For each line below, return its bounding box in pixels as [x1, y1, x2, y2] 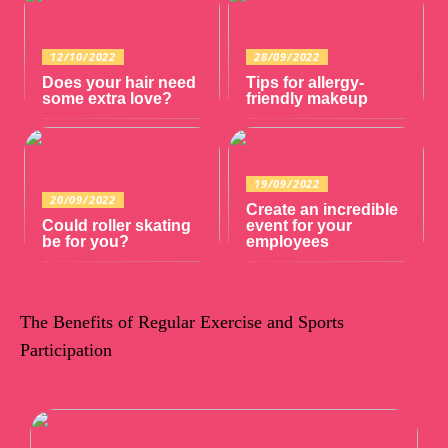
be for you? [42, 233, 130, 251]
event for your [246, 217, 353, 235]
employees [246, 233, 330, 251]
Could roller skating [42, 217, 192, 235]
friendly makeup [246, 89, 369, 107]
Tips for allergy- [246, 73, 365, 91]
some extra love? [42, 89, 173, 107]
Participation [20, 340, 112, 361]
